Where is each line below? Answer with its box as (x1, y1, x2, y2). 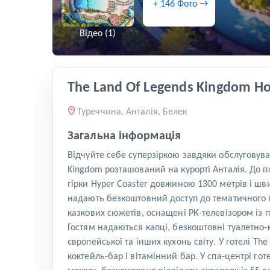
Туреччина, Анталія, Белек (77, 107, 187, 118)
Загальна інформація (67, 130, 181, 143)
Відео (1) (80, 29, 116, 39)
